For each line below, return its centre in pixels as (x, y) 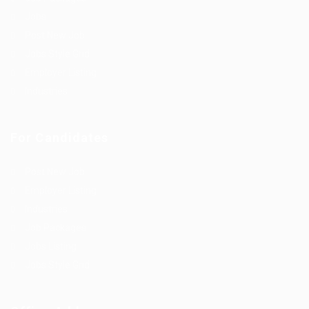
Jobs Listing (51, 247)
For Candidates (60, 138)
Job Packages (56, 228)
